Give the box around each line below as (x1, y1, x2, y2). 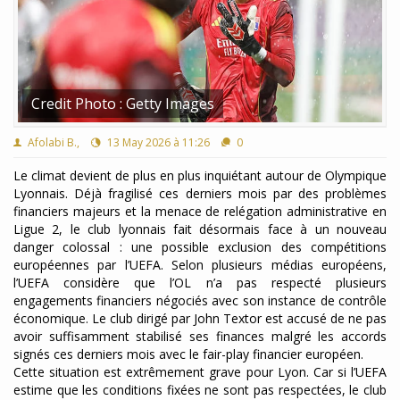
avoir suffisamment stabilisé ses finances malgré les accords (13, 328, 387, 345)
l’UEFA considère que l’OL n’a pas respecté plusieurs (13, 274, 387, 291)
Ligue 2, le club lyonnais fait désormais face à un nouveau (13, 221, 387, 237)
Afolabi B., (25, 135, 79, 150)
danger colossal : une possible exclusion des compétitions (13, 238, 387, 255)
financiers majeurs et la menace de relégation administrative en (13, 203, 387, 220)
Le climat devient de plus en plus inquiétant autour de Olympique (13, 167, 387, 184)
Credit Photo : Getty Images (31, 94, 214, 113)
